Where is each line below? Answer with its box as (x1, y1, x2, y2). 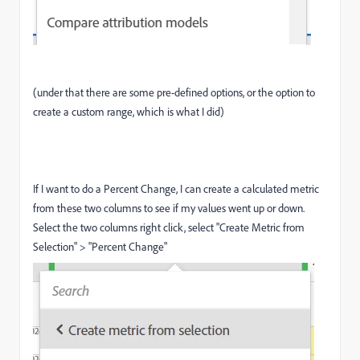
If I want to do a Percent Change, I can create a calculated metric (33, 181, 319, 195)
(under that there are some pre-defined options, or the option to (33, 84, 315, 99)
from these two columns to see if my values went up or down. (33, 200, 305, 215)
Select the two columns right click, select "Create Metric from (33, 219, 305, 234)
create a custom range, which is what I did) (33, 104, 224, 118)
